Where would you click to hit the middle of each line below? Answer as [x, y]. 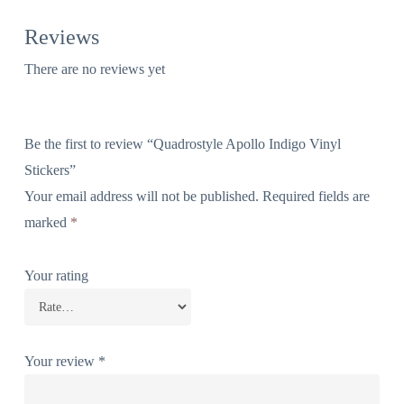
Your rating [56, 275]
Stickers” [50, 170]
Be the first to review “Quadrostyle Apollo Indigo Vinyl [182, 143]
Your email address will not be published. [141, 196]
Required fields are [316, 196]
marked [47, 222]
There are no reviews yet [94, 69]
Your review [61, 361]
